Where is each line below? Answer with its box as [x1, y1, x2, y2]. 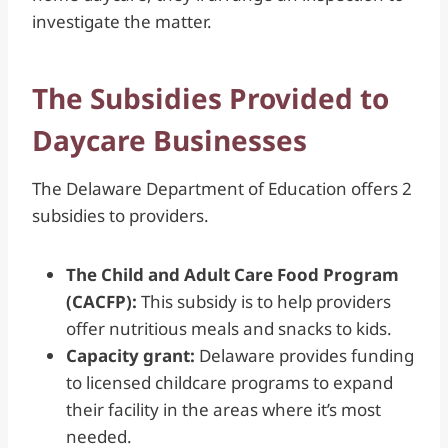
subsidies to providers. [32, 203, 213, 227]
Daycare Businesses [32, 120, 307, 159]
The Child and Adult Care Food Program [66, 262, 399, 286]
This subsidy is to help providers [137, 289, 391, 313]
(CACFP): [66, 289, 137, 313]
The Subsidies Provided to [32, 78, 389, 117]
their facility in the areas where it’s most [66, 397, 381, 421]
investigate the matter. [32, 9, 212, 33]
